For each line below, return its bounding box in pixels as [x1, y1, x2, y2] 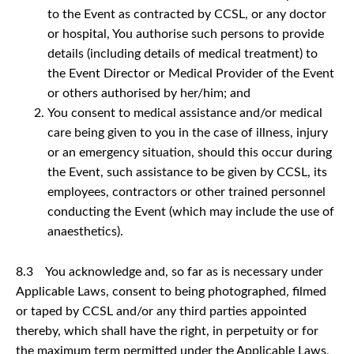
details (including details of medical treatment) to [47, 47, 318, 60]
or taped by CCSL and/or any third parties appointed [16, 304, 307, 318]
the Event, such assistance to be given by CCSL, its [47, 165, 327, 179]
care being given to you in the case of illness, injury [47, 126, 328, 139]
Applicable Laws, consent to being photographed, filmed [16, 284, 326, 298]
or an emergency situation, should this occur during [47, 145, 332, 159]
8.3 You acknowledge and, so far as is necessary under [16, 265, 323, 278]
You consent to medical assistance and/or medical [47, 106, 322, 119]
